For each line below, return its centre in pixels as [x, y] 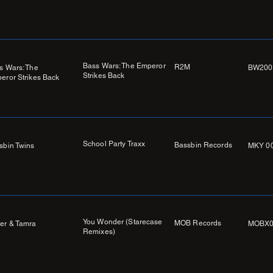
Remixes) [99, 232]
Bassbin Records [203, 145]
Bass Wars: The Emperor [124, 66]
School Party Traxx [114, 144]
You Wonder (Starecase [123, 222]
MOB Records [198, 223]
